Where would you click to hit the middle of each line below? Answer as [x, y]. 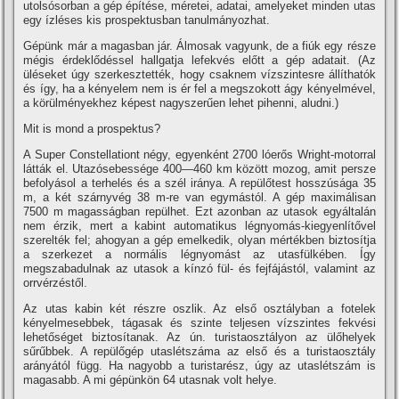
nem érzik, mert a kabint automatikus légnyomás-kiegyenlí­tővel [199, 226]
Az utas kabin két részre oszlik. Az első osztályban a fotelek [199, 309]
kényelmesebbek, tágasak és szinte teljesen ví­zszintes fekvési [199, 323]
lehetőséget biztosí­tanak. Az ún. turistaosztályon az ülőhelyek [199, 337]
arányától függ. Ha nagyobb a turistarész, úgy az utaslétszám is [199, 366]
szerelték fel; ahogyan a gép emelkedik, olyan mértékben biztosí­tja [199, 240]
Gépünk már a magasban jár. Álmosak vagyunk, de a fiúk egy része [199, 46]
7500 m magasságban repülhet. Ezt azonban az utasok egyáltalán [199, 212]
